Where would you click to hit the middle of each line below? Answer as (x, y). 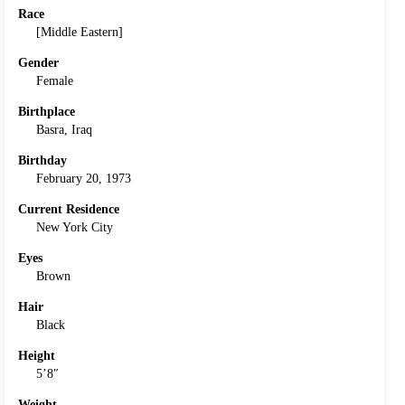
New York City (75, 227)
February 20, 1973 (84, 178)
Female (55, 80)
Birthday (43, 160)
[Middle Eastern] (80, 32)
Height (37, 355)
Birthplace (47, 111)
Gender (39, 62)
